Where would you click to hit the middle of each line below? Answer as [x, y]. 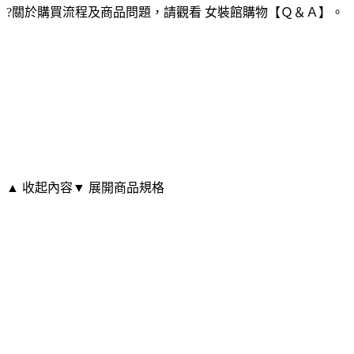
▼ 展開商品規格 [119, 187]
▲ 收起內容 [40, 187]
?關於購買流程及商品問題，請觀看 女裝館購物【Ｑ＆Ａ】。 [175, 12]
